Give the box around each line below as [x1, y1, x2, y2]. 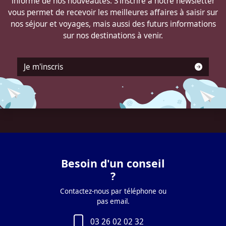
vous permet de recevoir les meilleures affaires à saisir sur [8, 7, 218, 18]
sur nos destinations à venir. [63, 30, 163, 41]
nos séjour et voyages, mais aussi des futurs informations [10, 19, 216, 29]
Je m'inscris [24, 62, 63, 72]
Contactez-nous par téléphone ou [60, 187, 166, 196]
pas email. [96, 197, 130, 206]
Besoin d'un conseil [61, 156, 165, 171]
